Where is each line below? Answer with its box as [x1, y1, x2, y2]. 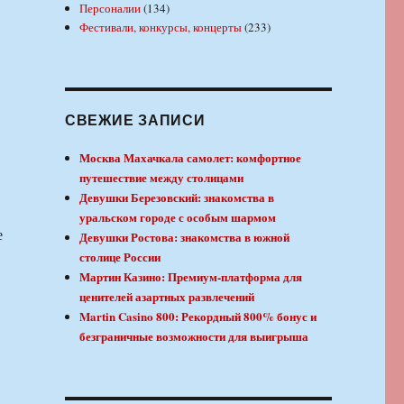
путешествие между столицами [79, 168, 244, 186]
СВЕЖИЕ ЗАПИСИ [64, 108, 206, 130]
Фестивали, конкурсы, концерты [79, 18, 243, 35]
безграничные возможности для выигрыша [79, 326, 309, 344]
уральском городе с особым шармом [79, 207, 277, 225]
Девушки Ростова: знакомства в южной [79, 227, 290, 245]
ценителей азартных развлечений [79, 287, 255, 305]
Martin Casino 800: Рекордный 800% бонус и [79, 307, 317, 325]
